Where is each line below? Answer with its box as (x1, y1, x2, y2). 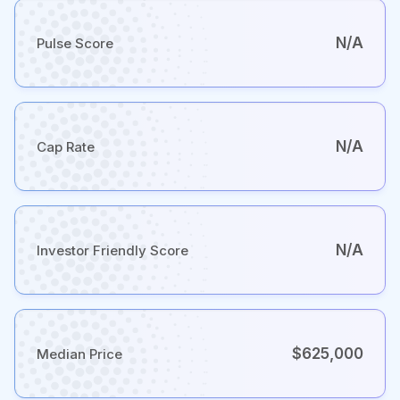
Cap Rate (37, 137, 95, 155)
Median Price (37, 345, 122, 362)
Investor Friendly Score (37, 241, 188, 259)
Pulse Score (37, 34, 113, 52)
